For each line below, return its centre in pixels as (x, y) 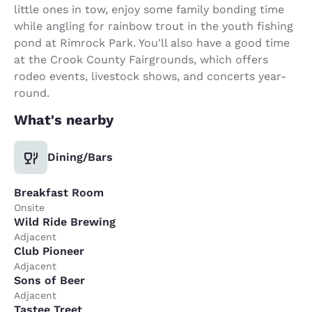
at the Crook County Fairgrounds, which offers (141, 59)
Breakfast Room (59, 192)
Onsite (29, 207)
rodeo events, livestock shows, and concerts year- (150, 76)
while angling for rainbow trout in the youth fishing (154, 26)
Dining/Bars (80, 157)
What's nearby (64, 119)
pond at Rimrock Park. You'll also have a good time (152, 42)
